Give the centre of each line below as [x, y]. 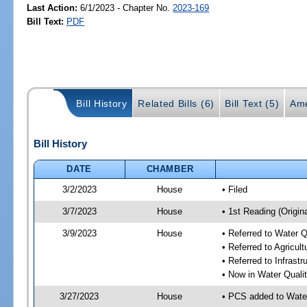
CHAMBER [170, 169]
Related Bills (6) [176, 104]
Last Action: [52, 8]
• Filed [234, 189]
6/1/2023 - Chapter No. [125, 8]
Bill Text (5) [252, 104]
